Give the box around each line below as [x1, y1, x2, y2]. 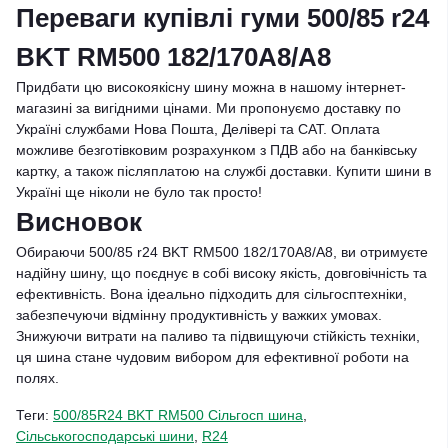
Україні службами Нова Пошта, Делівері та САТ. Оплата [16, 121, 380, 137]
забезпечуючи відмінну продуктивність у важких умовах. [16, 307, 382, 323]
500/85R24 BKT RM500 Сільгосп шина [53, 407, 303, 423]
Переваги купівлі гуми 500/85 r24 [16, 3, 429, 33]
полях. [16, 370, 59, 386]
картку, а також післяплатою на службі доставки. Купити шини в [16, 163, 431, 179]
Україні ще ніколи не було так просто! [16, 184, 262, 200]
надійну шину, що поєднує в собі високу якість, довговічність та [16, 265, 427, 281]
